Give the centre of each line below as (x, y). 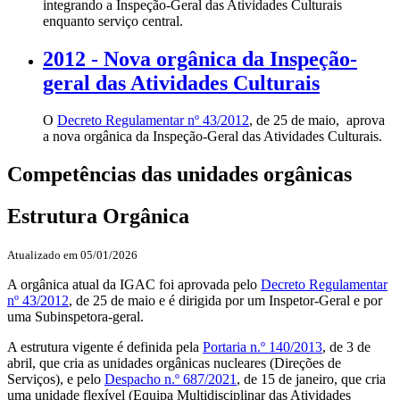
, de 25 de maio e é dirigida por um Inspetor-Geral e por (225, 301)
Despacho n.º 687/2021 (171, 379)
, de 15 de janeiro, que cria (311, 379)
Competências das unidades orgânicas (179, 175)
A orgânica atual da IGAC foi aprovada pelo (134, 285)
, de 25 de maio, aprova (317, 121)
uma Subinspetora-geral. (75, 317)
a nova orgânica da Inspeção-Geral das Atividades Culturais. (212, 137)
